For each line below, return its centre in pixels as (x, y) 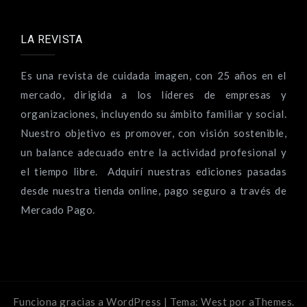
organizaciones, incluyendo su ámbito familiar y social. (153, 113)
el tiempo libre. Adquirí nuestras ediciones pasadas (153, 171)
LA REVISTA (51, 39)
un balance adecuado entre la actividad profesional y (153, 152)
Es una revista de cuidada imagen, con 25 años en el (153, 75)
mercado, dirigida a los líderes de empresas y (153, 94)
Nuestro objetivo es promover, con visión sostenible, (153, 133)
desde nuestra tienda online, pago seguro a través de (153, 190)
